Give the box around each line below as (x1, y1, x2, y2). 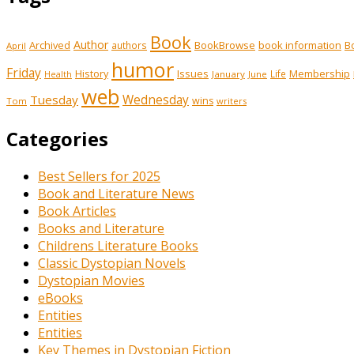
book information (258, 37, 341, 52)
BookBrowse (194, 37, 255, 52)
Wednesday (122, 91, 189, 108)
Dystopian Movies (38, 271, 145, 289)
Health (44, 68, 72, 80)
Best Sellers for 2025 (38, 167, 160, 185)
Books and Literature (38, 219, 164, 237)
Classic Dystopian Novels (38, 254, 186, 272)
